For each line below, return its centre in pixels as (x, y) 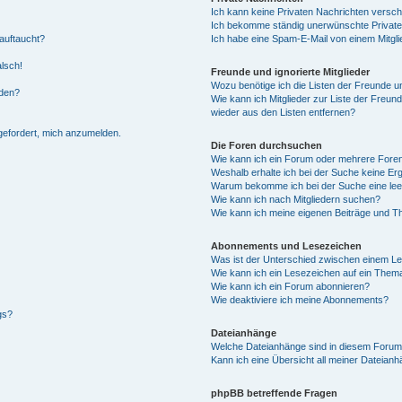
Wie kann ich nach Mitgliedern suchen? (296, 199)
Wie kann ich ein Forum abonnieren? (291, 286)
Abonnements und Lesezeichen (287, 246)
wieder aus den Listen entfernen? (284, 112)
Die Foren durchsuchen (267, 145)
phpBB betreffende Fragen (275, 393)
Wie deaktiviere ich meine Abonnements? (300, 300)
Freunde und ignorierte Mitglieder (291, 72)
